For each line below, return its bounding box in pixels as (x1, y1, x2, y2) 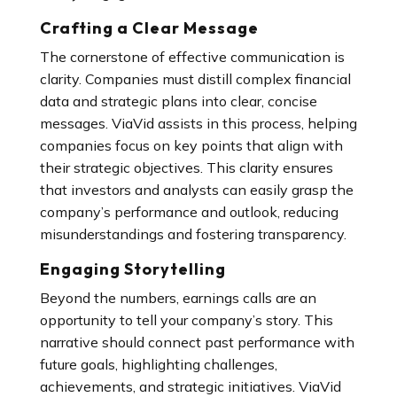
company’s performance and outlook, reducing (39, 203, 339, 221)
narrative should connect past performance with (39, 333, 354, 351)
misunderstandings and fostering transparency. (39, 225, 346, 243)
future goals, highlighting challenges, (39, 355, 277, 373)
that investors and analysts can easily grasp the (39, 181, 354, 198)
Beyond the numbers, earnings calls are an (39, 289, 316, 307)
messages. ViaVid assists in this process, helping (39, 114, 357, 132)
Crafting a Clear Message (39, 18, 259, 38)
